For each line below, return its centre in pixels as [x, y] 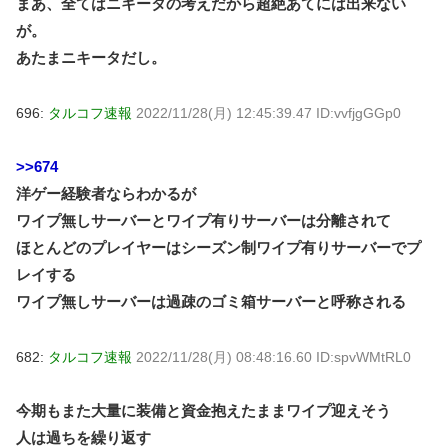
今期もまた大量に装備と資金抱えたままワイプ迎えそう [203, 410]
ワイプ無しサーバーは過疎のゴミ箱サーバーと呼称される [211, 301]
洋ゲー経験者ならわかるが [106, 193]
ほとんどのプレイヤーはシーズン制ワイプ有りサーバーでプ [218, 247]
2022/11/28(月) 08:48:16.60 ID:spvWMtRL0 [273, 356]
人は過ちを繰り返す [83, 437]
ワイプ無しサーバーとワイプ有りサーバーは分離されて [203, 220]
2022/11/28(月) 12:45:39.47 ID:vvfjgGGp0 [268, 112]
